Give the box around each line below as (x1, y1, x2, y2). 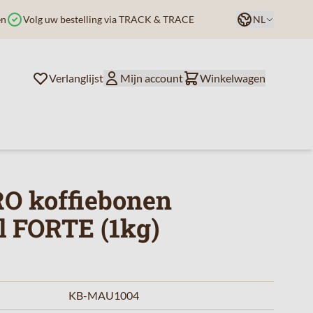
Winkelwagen (200, 71, 265, 85)
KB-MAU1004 (68, 289, 139, 302)
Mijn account (120, 71, 183, 85)
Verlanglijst (49, 71, 103, 85)
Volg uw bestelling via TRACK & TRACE (22, 13, 194, 25)
